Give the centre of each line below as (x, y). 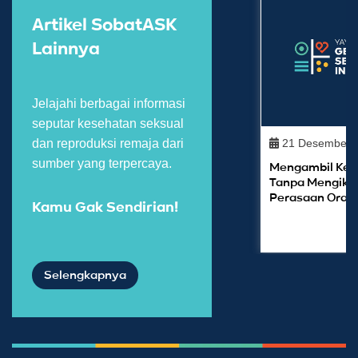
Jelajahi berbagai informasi (109, 104)
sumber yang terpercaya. (102, 164)
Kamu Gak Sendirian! (105, 208)
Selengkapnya (85, 276)
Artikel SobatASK (104, 26)
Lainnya (66, 50)
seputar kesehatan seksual (108, 124)
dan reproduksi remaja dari (108, 144)
